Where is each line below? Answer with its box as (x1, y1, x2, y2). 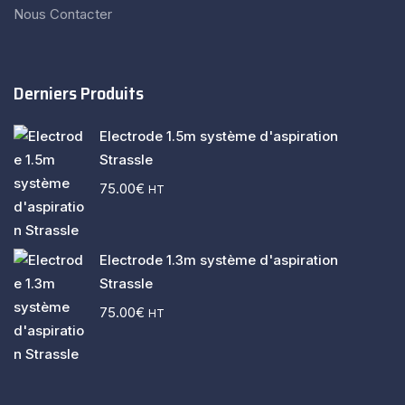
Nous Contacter (14, 5, 112, 23)
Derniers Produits (14, 79, 144, 108)
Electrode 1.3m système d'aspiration (99, 251, 338, 268)
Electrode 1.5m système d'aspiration (99, 127, 338, 145)
